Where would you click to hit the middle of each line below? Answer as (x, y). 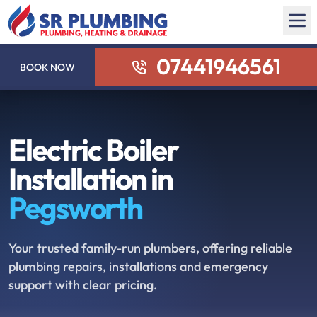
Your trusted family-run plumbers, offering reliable (150, 248)
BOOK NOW (48, 67)
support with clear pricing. (83, 285)
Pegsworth (76, 208)
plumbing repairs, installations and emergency (138, 266)
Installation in (91, 179)
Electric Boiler (93, 150)
